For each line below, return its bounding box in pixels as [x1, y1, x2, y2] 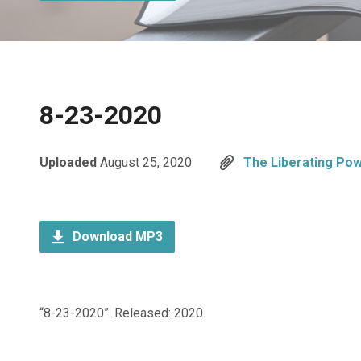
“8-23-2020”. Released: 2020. [39, 305, 205, 321]
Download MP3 [69, 229, 163, 244]
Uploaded [39, 155, 100, 170]
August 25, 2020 [100, 155, 192, 170]
